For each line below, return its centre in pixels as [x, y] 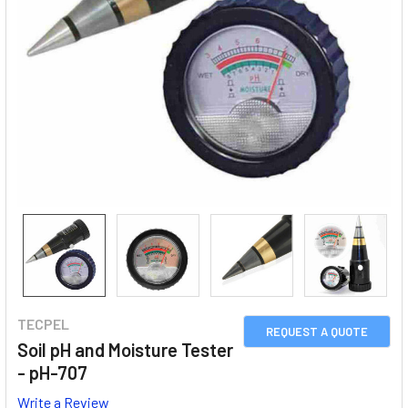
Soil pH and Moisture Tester [125, 350]
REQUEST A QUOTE [317, 331]
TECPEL [43, 324]
